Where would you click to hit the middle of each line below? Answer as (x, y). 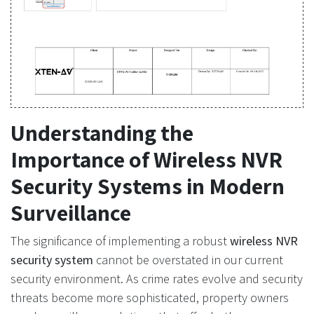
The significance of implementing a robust (120, 241)
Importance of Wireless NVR (146, 159)
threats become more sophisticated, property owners (150, 298)
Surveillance (71, 212)
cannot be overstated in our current (188, 260)
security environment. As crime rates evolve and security (157, 279)
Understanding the (102, 132)
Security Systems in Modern (148, 186)
